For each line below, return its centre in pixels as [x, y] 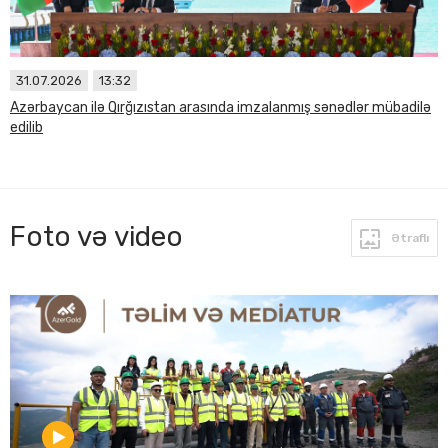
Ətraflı [408, 238]
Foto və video [96, 236]
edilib [26, 127]
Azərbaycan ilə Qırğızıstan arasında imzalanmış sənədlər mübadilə [220, 107]
